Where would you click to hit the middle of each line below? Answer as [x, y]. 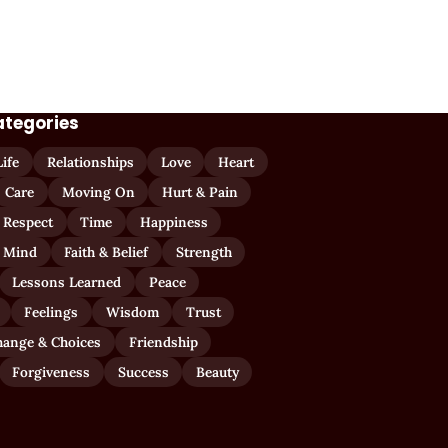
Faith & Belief [106, 251]
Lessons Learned [67, 281]
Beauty [217, 371]
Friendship [163, 341]
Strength [203, 251]
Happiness [173, 221]
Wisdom [132, 311]
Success [143, 371]
